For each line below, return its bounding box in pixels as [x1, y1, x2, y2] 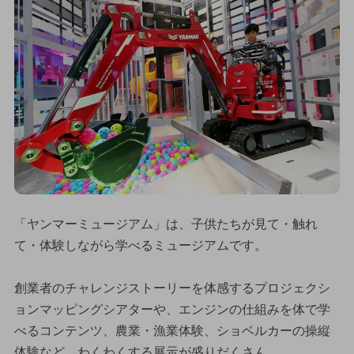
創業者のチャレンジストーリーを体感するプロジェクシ [13, 281, 330, 295]
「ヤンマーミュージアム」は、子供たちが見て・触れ [13, 217, 318, 231]
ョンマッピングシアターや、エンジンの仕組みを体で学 [13, 302, 330, 316]
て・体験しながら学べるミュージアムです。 [13, 238, 267, 252]
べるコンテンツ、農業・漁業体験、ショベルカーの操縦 [13, 323, 330, 337]
